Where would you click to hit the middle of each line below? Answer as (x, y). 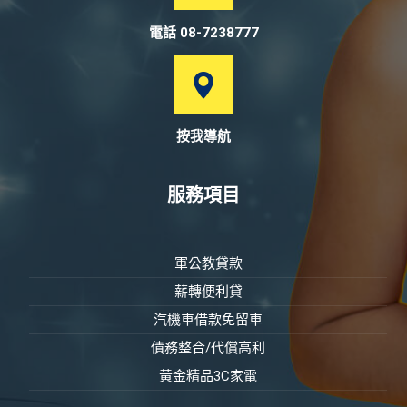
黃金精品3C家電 (208, 376)
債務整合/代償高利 (208, 347)
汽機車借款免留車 (208, 319)
